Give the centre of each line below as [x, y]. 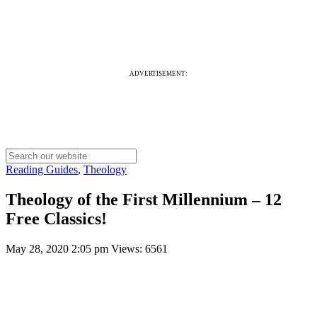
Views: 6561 [139, 248]
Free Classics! [56, 218]
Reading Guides [42, 169]
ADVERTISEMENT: [158, 74]
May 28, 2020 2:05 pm [58, 248]
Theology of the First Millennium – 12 [144, 199]
